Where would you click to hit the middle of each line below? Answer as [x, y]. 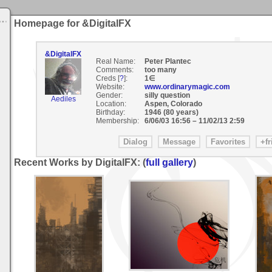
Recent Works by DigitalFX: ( [80, 162]
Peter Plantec [168, 61]
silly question [168, 95]
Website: [110, 87]
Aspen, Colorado [174, 104]
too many [160, 70]
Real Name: [115, 61]
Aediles [63, 99]
